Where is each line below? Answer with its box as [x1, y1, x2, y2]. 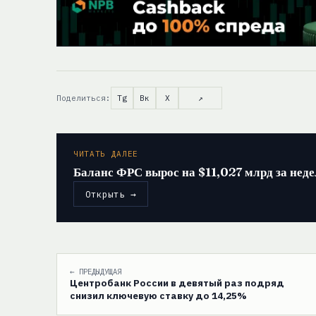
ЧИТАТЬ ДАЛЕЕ [73, 149, 138, 159]
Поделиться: [56, 93, 111, 104]
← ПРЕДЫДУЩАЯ [70, 267, 121, 277]
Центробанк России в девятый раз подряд [70, 276, 284, 290]
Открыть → [85, 188, 136, 200]
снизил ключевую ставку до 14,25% [70, 289, 247, 303]
